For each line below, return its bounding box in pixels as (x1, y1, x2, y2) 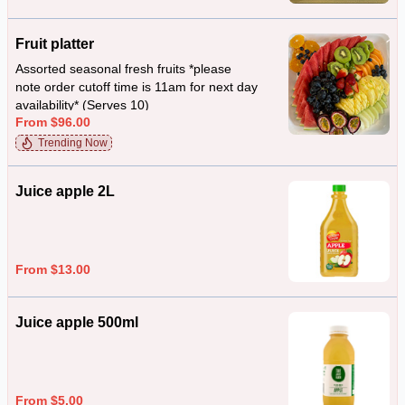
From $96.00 (15, 114, 90, 129)
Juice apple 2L (15, 184, 115, 199)
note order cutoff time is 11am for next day (15, 80, 258, 95)
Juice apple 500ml (15, 315, 138, 330)
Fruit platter (15, 36, 94, 52)
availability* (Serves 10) (15, 98, 149, 113)
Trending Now (38, 137, 108, 149)
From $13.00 (15, 261, 90, 277)
